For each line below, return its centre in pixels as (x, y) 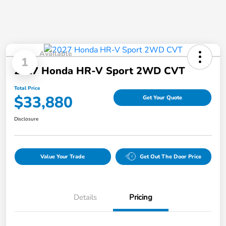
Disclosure (26, 119)
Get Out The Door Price (171, 156)
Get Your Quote (162, 98)
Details (85, 197)
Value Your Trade (63, 156)
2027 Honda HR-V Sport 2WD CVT (100, 71)
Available (56, 53)
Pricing (141, 197)
